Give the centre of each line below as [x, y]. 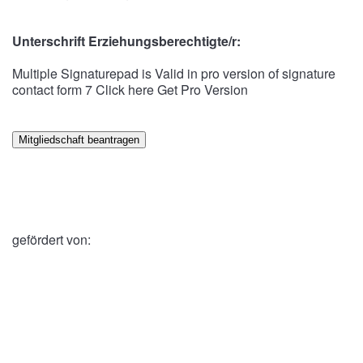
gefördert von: [51, 240]
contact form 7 [54, 90]
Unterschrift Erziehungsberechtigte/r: [126, 41]
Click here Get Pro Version [172, 90]
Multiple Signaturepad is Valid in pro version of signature [174, 73]
